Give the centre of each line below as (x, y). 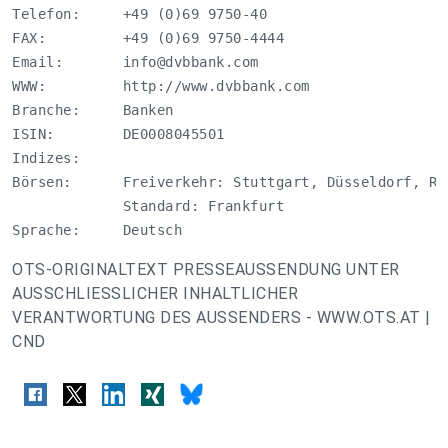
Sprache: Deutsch (97, 230)
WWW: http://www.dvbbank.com (161, 86)
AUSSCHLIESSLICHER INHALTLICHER (155, 293)
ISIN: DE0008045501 (118, 134)
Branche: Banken (93, 110)
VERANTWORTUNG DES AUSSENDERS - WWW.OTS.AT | (221, 317)
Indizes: (67, 158)
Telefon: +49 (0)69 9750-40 (139, 14)
